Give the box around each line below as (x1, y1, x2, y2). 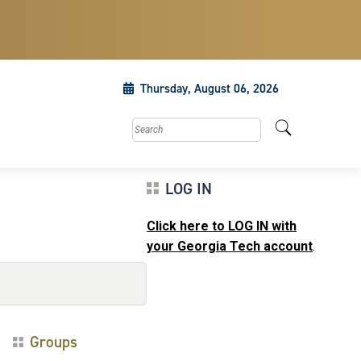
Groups (30, 331, 77, 352)
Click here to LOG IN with (147, 218, 297, 234)
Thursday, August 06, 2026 (140, 81, 279, 97)
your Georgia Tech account (147, 239, 313, 254)
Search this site (131, 119, 214, 133)
